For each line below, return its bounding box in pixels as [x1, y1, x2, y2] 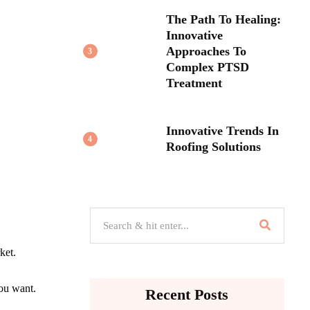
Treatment [165, 75, 222, 90]
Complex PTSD [165, 60, 249, 74]
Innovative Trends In [165, 123, 279, 138]
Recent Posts [145, 285, 229, 303]
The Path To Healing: [165, 12, 281, 26]
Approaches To [165, 44, 246, 58]
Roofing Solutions [165, 139, 261, 154]
